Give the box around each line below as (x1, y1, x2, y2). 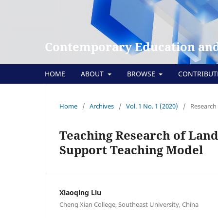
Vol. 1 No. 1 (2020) (126, 101, 178, 110)
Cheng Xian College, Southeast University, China (59, 200, 199, 209)
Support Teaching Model (59, 141, 203, 158)
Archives (90, 101, 114, 110)
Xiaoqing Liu (59, 187, 101, 197)
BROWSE (127, 69, 157, 78)
